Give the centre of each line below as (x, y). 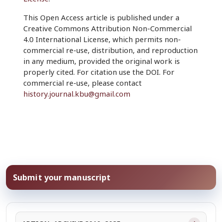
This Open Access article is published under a (101, 18)
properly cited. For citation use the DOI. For (99, 72)
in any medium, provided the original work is (101, 61)
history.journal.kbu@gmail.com (77, 94)
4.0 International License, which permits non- (102, 39)
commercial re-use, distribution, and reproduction (110, 50)
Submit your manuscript (62, 178)
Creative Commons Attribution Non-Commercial (107, 28)
